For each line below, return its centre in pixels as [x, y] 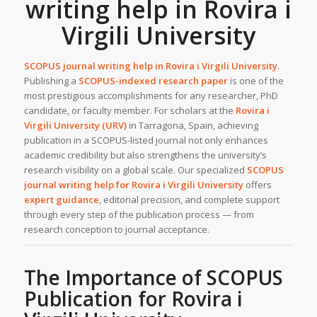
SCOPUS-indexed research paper [153, 81]
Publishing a [51, 81]
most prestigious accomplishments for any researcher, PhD [151, 96]
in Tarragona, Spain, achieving [192, 125]
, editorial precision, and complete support [189, 200]
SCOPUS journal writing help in [94, 66]
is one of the [255, 81]
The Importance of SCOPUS [153, 278]
